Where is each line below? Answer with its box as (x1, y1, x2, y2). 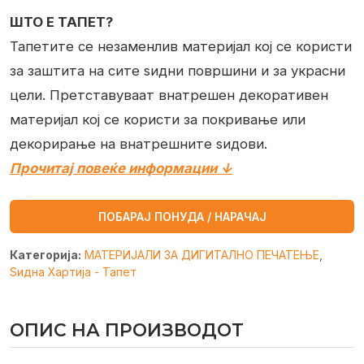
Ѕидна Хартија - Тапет (10, 265, 136, 279)
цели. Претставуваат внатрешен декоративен (10, 87, 328, 104)
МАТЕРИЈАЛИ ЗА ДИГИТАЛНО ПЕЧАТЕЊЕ (84, 248, 319, 262)
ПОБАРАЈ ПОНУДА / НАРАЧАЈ (97, 210, 266, 224)
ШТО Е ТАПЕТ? (10, 14, 113, 31)
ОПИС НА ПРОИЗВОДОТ (10, 319, 244, 341)
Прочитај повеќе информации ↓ (10, 160, 232, 177)
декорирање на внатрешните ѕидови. (10, 136, 267, 153)
